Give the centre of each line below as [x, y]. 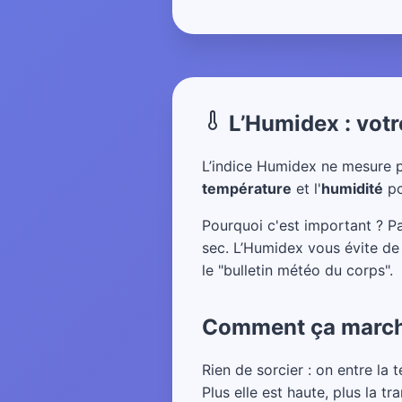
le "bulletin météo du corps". [297, 270]
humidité [352, 188]
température [247, 188]
